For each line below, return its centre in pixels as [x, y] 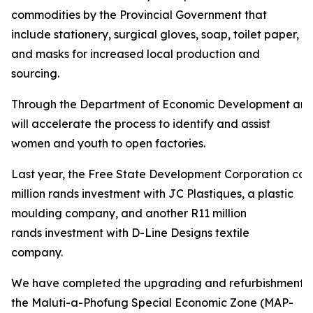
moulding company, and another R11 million [129, 213]
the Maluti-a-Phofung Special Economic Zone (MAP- [152, 303]
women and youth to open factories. [108, 143]
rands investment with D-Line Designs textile [130, 233]
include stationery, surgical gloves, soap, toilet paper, [155, 34]
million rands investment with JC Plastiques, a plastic [152, 194]
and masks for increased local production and [136, 54]
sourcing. [35, 73]
